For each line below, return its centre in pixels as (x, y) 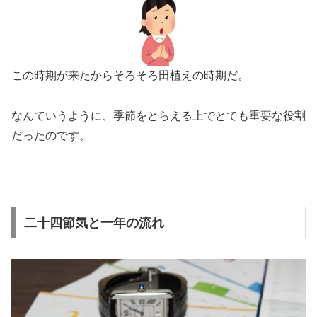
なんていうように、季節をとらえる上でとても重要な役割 (158, 116)
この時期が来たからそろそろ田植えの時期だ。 (130, 76)
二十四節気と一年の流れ (94, 223)
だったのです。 (51, 136)
